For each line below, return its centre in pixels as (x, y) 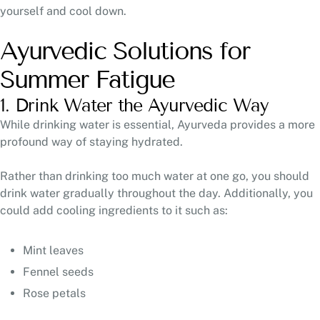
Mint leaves (55, 250)
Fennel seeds (60, 271)
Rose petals (56, 293)
